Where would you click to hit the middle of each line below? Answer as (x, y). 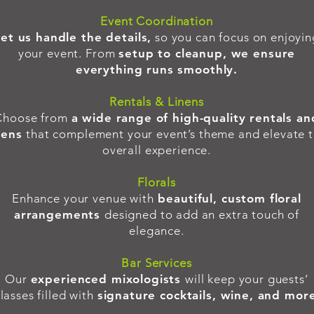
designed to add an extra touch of (202, 214)
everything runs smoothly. (157, 69)
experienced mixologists (108, 279)
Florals (157, 182)
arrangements (59, 214)
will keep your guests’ (247, 279)
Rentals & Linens (157, 102)
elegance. (157, 231)
